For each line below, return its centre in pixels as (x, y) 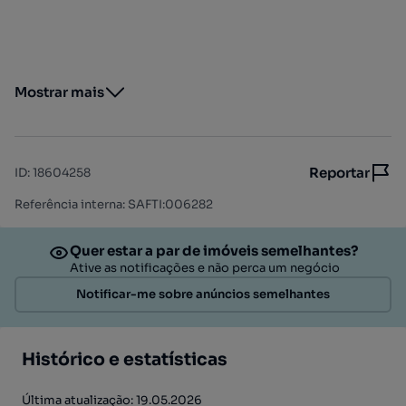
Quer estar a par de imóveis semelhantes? (214, 251)
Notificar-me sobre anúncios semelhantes (203, 294)
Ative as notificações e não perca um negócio (205, 268)
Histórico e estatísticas (125, 360)
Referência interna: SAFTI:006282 (114, 204)
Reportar (339, 173)
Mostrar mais (59, 92)
